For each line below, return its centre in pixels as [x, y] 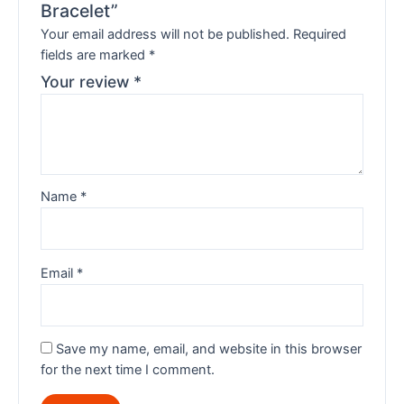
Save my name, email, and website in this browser [209, 349]
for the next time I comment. [128, 370]
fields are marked [95, 55]
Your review [87, 82]
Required [320, 35]
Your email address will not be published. [165, 35]
